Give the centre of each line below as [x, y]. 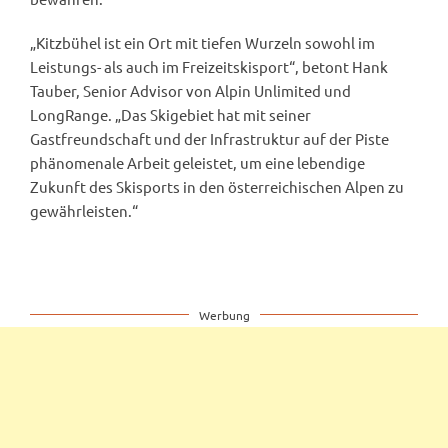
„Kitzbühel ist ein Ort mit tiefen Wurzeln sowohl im [202, 42]
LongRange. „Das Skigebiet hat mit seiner [170, 114]
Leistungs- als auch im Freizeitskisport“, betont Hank [209, 66]
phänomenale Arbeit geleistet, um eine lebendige [197, 162]
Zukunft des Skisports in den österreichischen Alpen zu [217, 186]
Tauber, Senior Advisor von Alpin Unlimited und [190, 90]
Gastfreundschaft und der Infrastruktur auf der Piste [209, 138]
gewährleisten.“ [84, 210]
